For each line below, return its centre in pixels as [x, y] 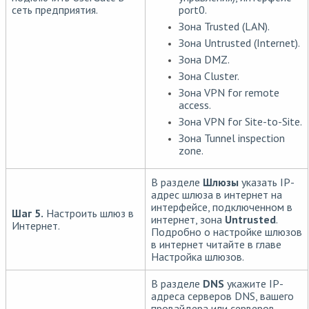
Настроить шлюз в [89, 213]
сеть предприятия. [55, 10]
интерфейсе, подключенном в [222, 207]
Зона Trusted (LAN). [224, 26]
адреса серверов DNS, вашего [222, 296]
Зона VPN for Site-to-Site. [240, 121]
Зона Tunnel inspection [232, 138]
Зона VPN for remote [229, 92]
